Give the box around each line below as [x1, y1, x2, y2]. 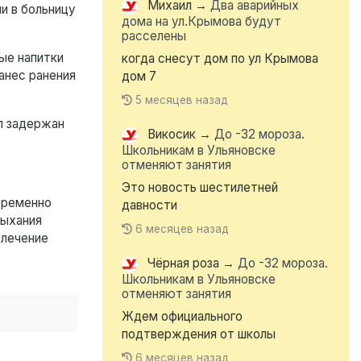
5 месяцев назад [135, 93, 229, 107]
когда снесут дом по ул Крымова [122, 51, 318, 67]
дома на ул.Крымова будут [122, 14, 281, 30]
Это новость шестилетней [122, 180, 278, 196]
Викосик [147, 127, 196, 143]
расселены [122, 28, 186, 44]
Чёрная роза [147, 255, 219, 272]
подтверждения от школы [122, 326, 276, 342]
